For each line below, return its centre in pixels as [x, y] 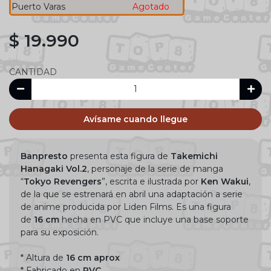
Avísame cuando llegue [135, 119]
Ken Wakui [225, 181]
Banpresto [44, 156]
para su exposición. [60, 232]
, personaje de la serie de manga [155, 168]
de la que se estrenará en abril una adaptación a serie [132, 194]
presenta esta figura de [118, 156]
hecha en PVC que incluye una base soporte [154, 219]
